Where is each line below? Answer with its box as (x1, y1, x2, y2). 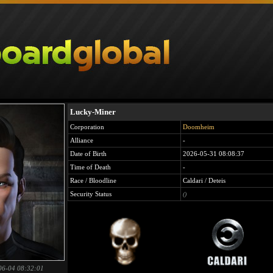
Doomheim (183, 123, 214, 130)
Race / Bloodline (70, 177, 116, 184)
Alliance (70, 136, 93, 144)
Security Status (70, 190, 112, 197)
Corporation (70, 123, 104, 130)
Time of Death (70, 163, 111, 171)
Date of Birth (70, 150, 107, 157)
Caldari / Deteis (183, 177, 225, 184)
